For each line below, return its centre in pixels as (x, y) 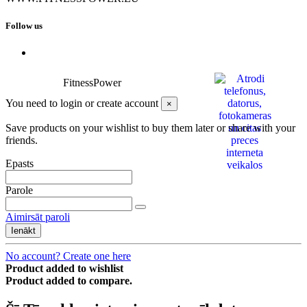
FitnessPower (92, 82)
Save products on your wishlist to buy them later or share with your (150, 127)
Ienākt (23, 230)
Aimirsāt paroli (38, 217)
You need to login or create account (82, 103)
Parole (19, 190)
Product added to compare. (69, 280)
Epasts (20, 163)
